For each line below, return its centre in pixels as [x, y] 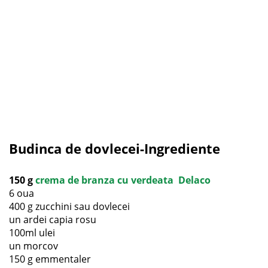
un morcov [33, 246]
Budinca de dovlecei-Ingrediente [115, 148]
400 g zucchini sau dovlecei [69, 206]
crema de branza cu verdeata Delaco [123, 180]
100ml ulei [32, 233]
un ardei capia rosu [53, 220]
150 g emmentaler [50, 259]
